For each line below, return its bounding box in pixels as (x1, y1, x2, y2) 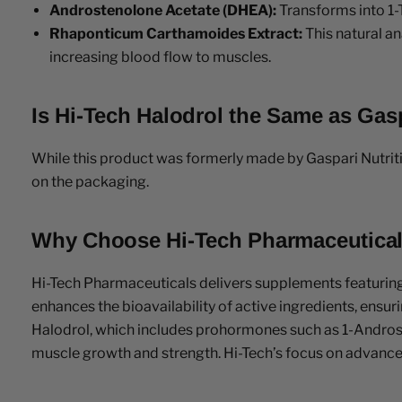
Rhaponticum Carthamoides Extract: (49, 24, 302, 42)
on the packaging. (31, 172, 149, 190)
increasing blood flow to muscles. (49, 48, 271, 66)
